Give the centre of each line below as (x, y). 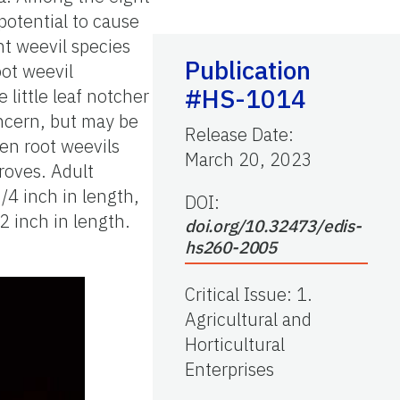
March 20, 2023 (249, 159)
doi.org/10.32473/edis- (273, 225)
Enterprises (229, 369)
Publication (248, 70)
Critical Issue (236, 294)
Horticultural (235, 344)
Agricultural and (248, 319)
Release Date (237, 134)
